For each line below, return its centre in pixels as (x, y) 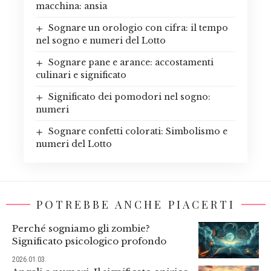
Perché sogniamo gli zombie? (81, 229)
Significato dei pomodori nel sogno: (129, 97)
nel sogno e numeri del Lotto (101, 41)
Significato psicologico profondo (89, 241)
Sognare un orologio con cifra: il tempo (138, 28)
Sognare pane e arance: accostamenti (131, 63)
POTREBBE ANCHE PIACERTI (135, 205)
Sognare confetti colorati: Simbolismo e (138, 132)
